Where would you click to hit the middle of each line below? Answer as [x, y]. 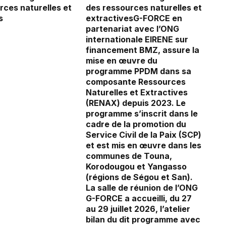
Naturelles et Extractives [137, 93]
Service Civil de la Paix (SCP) [144, 135]
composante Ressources [136, 82]
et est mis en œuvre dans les [144, 146]
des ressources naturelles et [144, 8]
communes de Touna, [129, 156]
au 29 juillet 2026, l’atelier [138, 209]
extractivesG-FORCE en [134, 18]
